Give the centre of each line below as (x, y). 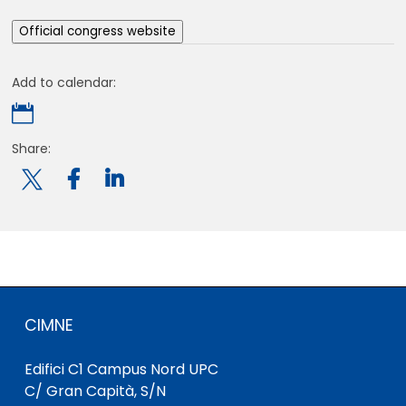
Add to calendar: (64, 82)
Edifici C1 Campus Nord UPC (121, 369)
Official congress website (98, 31)
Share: (32, 148)
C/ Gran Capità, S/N (95, 391)
